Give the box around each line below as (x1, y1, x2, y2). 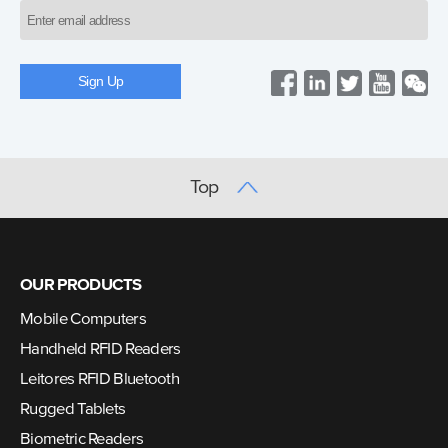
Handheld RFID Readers (20, 340, 181, 358)
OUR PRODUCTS (20, 277, 142, 295)
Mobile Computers (20, 310, 146, 328)
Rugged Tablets (20, 400, 126, 418)
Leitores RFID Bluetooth (20, 370, 180, 388)
